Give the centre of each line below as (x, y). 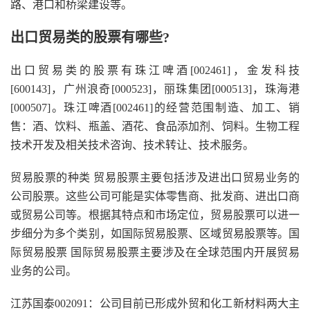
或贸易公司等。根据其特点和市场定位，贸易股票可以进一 (155, 215)
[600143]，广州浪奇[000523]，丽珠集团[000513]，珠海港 (155, 89)
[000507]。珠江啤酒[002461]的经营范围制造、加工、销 (155, 108)
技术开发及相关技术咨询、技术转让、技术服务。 (132, 145)
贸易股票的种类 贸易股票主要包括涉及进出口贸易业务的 (155, 177)
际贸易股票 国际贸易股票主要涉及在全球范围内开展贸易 (155, 252)
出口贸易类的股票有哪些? (90, 37)
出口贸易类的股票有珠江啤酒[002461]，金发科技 (155, 70)
